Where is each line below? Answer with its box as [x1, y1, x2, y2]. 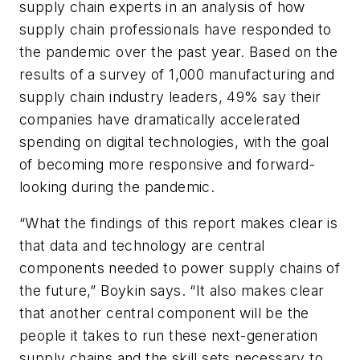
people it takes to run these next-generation [19, 327, 318, 345]
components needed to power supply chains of [19, 260, 341, 277]
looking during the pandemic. [19, 178, 215, 195]
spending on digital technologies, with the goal [19, 133, 329, 150]
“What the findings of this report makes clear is [19, 215, 338, 232]
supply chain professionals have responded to [19, 20, 332, 38]
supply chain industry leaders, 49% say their [19, 88, 321, 105]
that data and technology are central [19, 237, 265, 255]
